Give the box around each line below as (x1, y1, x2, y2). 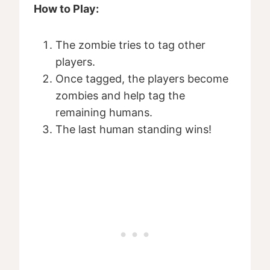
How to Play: (34, 2, 99, 16)
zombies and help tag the (55, 89, 185, 102)
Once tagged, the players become (55, 72, 228, 86)
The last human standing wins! (55, 123, 212, 136)
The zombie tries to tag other (55, 39, 206, 52)
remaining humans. (55, 106, 152, 119)
